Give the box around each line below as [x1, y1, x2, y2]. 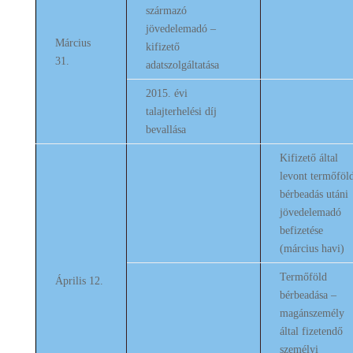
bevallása [145, 124, 186, 136]
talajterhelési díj [145, 106, 217, 117]
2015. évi [145, 87, 188, 99]
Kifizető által [279, 152, 338, 164]
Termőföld [279, 271, 327, 283]
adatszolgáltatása [145, 59, 219, 71]
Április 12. [54, 275, 103, 287]
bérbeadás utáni [279, 188, 348, 200]
